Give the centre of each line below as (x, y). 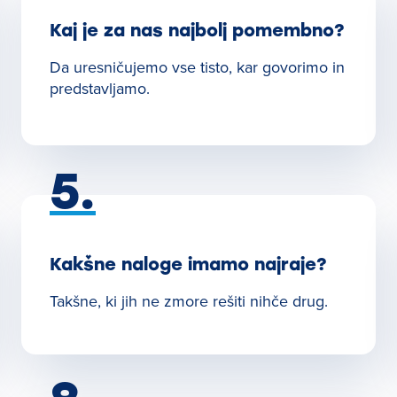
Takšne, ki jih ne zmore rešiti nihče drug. (189, 301)
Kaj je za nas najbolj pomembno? (197, 30)
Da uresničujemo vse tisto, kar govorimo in (197, 67)
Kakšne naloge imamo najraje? (188, 264)
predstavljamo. (100, 88)
